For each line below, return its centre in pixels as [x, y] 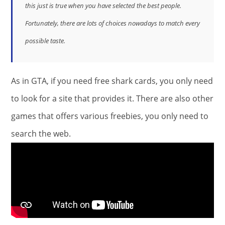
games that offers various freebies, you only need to [110, 116]
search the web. [41, 133]
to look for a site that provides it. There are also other [112, 98]
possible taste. [45, 40]
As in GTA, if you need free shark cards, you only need [112, 81]
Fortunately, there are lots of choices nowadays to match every [113, 23]
